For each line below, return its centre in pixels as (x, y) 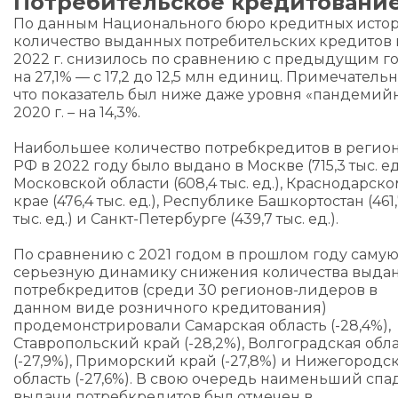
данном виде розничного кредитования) (170, 308)
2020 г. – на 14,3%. (77, 112)
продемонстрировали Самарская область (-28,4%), (202, 326)
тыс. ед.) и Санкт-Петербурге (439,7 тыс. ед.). (176, 219)
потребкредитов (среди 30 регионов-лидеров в (195, 290)
